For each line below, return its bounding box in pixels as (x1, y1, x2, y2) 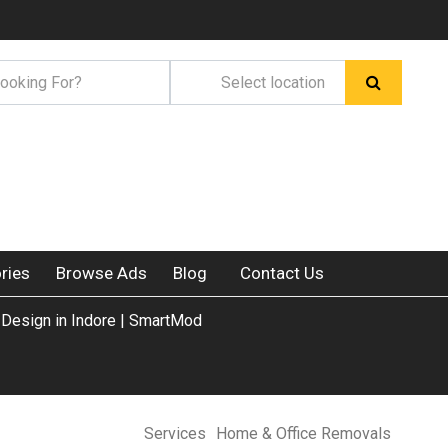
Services (144, 424, 207, 443)
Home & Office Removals (216, 424, 392, 443)
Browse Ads (56, 263, 147, 283)
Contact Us (240, 263, 324, 283)
